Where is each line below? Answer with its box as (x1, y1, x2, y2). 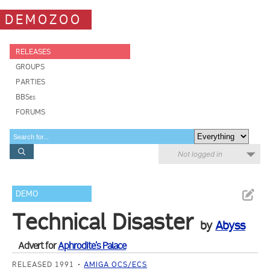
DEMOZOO (5, 11, 82, 28)
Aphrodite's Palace (58, 240, 127, 251)
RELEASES (16, 47, 51, 56)
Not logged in (178, 149, 222, 159)
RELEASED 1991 (12, 260, 75, 269)
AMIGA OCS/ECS (84, 260, 148, 269)
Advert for (18, 240, 58, 251)
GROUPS (16, 62, 45, 71)
